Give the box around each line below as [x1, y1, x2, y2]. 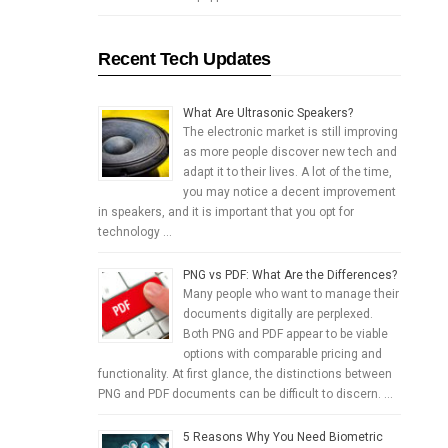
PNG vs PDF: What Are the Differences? [183, 268, 398, 283]
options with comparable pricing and [183, 347, 383, 362]
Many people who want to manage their [183, 287, 400, 302]
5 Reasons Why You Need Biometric [183, 430, 384, 445]
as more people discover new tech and [183, 145, 398, 160]
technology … [98, 225, 173, 240]
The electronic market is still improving [183, 125, 399, 140]
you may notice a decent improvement [183, 185, 397, 200]
